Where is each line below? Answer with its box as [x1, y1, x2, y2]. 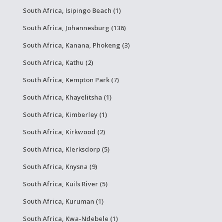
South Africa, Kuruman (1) [22, 197, 104, 206]
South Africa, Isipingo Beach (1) [22, 6, 121, 15]
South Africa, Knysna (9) [22, 162, 97, 171]
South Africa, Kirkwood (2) [22, 127, 105, 136]
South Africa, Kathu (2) [22, 58, 93, 67]
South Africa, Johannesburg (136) [22, 23, 126, 32]
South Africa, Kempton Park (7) [22, 75, 119, 84]
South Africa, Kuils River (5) [22, 179, 108, 188]
